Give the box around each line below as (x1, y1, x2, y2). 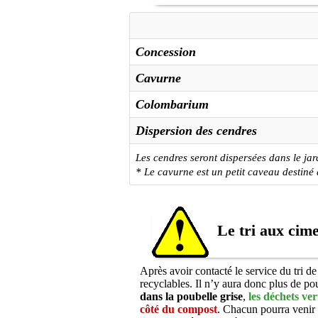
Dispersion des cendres (136, 124, 257, 138)
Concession (136, 45, 196, 59)
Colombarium (136, 97, 209, 111)
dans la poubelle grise (140, 290, 243, 302)
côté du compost (140, 303, 217, 315)
